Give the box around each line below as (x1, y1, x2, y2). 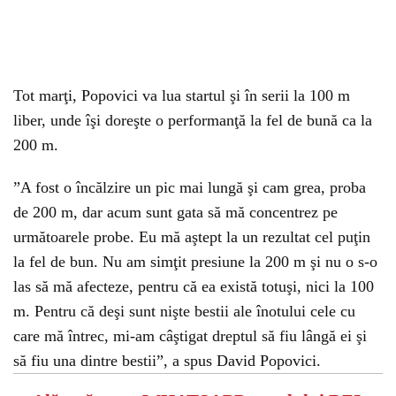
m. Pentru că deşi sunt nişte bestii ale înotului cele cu (13, 302, 355, 320)
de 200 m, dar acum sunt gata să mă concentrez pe (13, 203, 338, 221)
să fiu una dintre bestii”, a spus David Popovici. (13, 352, 321, 369)
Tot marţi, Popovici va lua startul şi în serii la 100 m (13, 87, 350, 104)
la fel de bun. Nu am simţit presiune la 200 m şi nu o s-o (13, 253, 377, 270)
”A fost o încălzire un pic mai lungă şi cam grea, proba (13, 179, 366, 196)
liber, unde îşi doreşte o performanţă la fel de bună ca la (13, 111, 372, 129)
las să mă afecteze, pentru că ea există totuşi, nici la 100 (13, 278, 374, 295)
